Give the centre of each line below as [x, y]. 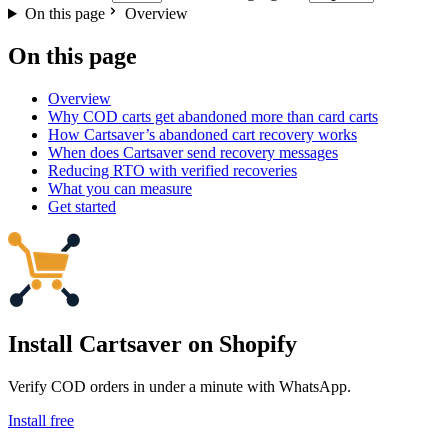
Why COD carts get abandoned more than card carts [213, 116]
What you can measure [120, 188]
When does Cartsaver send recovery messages [193, 152]
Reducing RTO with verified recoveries [172, 170]
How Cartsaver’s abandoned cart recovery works [202, 134]
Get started [82, 206]
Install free [41, 420]
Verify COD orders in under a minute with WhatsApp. [179, 386]
